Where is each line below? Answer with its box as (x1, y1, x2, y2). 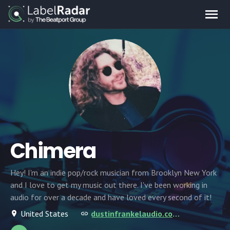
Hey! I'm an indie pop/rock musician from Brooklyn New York (10, 167, 217, 178)
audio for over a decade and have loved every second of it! (10, 192, 212, 202)
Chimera (10, 137, 96, 165)
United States (21, 208, 68, 219)
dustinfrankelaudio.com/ (172, 208, 180, 219)
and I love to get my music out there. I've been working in (10, 180, 207, 190)
